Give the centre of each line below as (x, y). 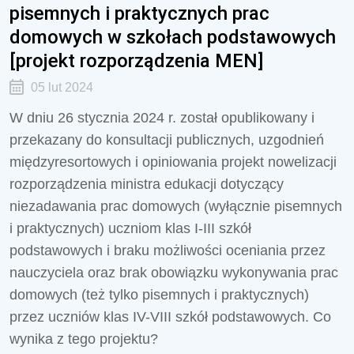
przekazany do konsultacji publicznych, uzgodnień (167, 140)
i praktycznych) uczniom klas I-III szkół (130, 228)
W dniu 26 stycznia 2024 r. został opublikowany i (162, 118)
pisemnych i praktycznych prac (139, 13)
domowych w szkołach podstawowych (173, 37)
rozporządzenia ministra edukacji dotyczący (147, 184)
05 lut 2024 (62, 87)
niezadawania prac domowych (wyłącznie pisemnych (176, 206)
